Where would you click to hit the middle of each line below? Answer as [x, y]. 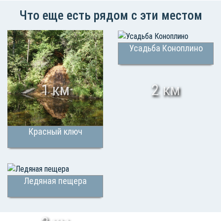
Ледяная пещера [55, 181]
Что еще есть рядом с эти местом [110, 15]
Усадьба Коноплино [166, 48]
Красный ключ [55, 131]
